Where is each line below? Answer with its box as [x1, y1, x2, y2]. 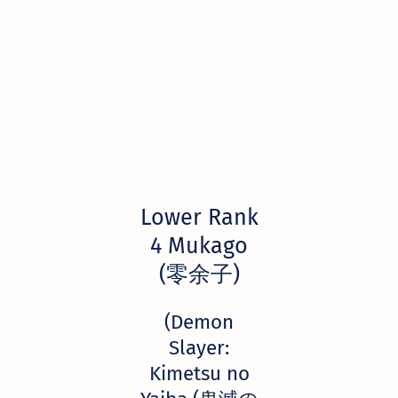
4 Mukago [150, 232, 248, 260]
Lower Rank [139, 203, 259, 232]
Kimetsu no [148, 361, 250, 386]
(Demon [164, 309, 234, 334]
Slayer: [169, 335, 229, 360]
